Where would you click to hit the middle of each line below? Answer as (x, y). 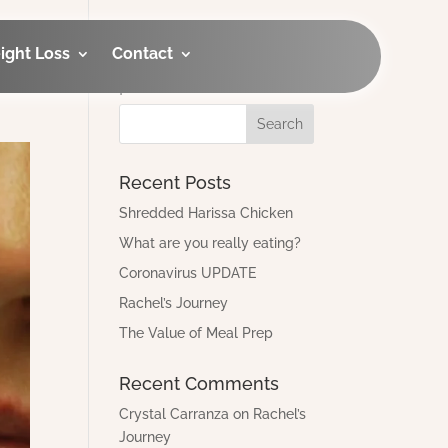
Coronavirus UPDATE (188, 273)
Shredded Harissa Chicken (206, 213)
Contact (143, 53)
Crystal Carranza (174, 414)
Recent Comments (199, 383)
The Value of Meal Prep (196, 333)
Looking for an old (197, 66)
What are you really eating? (210, 243)
